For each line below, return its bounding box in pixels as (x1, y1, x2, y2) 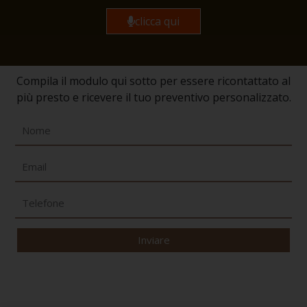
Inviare (137, 233, 170, 247)
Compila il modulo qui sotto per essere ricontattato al (16, 73, 291, 89)
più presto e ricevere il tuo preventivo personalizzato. (16, 90, 291, 106)
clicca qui (135, 14, 180, 29)
